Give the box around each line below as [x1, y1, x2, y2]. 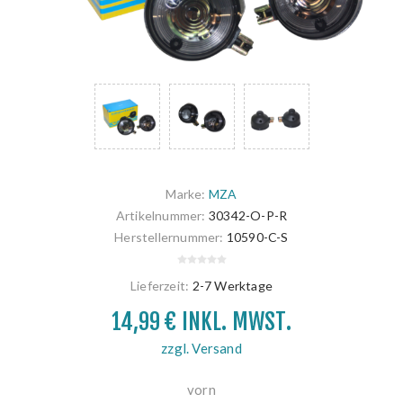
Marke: [166, 186, 206, 202]
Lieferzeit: [130, 278, 190, 294]
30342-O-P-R [208, 208, 288, 224]
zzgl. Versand [161, 340, 242, 357]
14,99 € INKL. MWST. [112, 308, 291, 336]
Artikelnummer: [115, 208, 206, 224]
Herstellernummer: [114, 229, 224, 246]
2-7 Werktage [192, 278, 273, 294]
